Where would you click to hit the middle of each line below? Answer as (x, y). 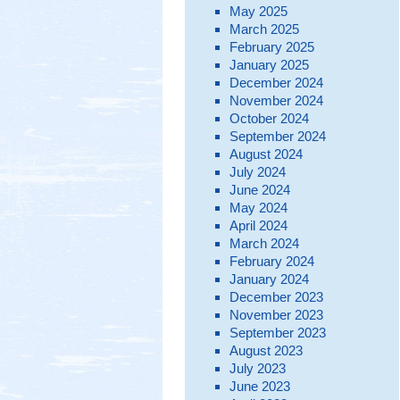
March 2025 (264, 29)
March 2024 (264, 243)
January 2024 (269, 279)
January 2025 (269, 64)
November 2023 (276, 314)
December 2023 (276, 296)
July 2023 (257, 368)
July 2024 (257, 171)
